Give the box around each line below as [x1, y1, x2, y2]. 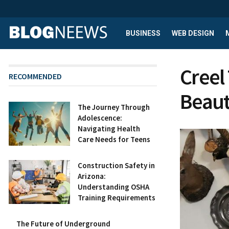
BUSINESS [126, 29, 161, 37]
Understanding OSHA [78, 182, 149, 192]
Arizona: [78, 171, 106, 181]
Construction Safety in [78, 161, 155, 170]
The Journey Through [78, 102, 150, 112]
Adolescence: [78, 113, 122, 123]
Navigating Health [78, 124, 140, 133]
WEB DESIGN [172, 29, 214, 37]
